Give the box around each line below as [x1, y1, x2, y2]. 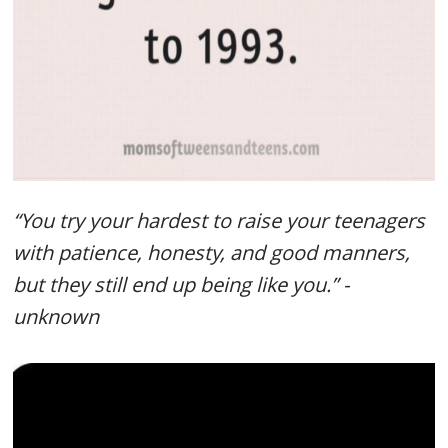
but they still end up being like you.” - [13, 271, 350, 298]
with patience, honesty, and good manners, [13, 239, 411, 266]
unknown [13, 303, 100, 330]
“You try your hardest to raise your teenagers [13, 207, 426, 234]
